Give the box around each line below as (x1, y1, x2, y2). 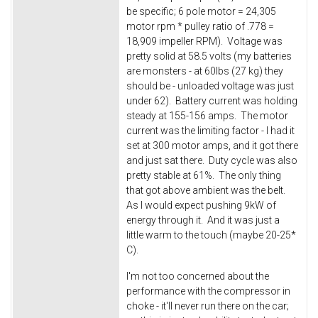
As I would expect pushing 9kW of (126, 199, 276, 211)
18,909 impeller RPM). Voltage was (126, 35, 283, 47)
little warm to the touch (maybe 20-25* (126, 229, 296, 241)
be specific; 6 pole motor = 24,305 (126, 5, 276, 17)
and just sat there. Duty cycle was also (126, 154, 297, 166)
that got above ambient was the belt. (126, 184, 287, 196)
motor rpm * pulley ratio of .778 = (126, 20, 274, 32)
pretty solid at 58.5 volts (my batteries (126, 50, 292, 62)
